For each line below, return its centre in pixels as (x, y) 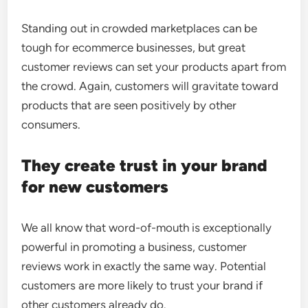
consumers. (51, 124)
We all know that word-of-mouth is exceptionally (147, 228)
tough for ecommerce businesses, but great (134, 47)
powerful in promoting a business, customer (134, 247)
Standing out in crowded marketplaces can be (140, 28)
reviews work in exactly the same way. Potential (144, 266)
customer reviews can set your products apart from (154, 67)
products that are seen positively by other (129, 105)
